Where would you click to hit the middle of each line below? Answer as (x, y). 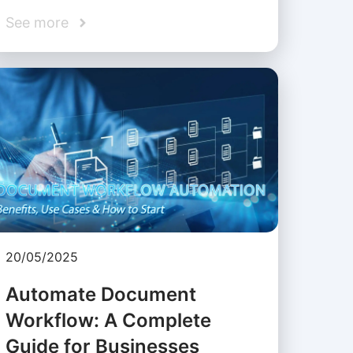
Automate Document (100, 295)
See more (37, 23)
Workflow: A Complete (108, 321)
